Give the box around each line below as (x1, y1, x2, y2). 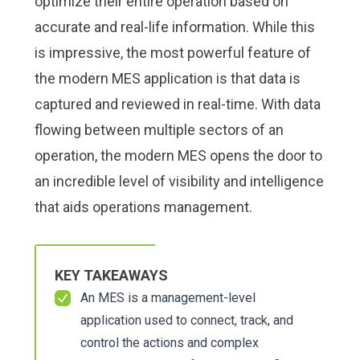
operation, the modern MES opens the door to (34, 147, 322, 164)
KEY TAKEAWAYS (54, 267, 168, 284)
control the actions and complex (80, 335, 259, 350)
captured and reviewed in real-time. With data (34, 96, 321, 112)
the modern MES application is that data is (34, 70, 301, 87)
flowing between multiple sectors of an (34, 121, 284, 138)
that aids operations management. (34, 198, 252, 215)
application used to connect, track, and (80, 313, 293, 328)
